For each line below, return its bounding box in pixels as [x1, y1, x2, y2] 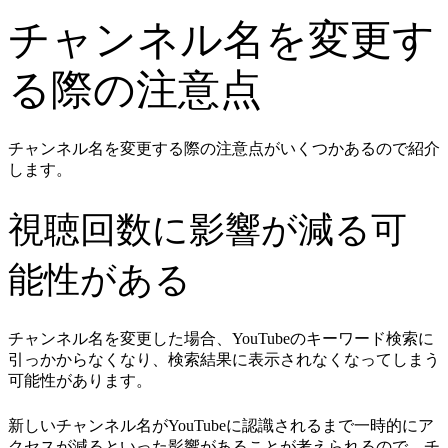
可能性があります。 [8, 372, 152, 390]
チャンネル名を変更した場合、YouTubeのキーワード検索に [8, 330, 434, 348]
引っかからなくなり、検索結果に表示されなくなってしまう [8, 351, 440, 369]
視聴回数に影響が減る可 [8, 210, 407, 251]
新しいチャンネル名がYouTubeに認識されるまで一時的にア [8, 417, 434, 435]
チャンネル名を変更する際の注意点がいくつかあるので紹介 [8, 140, 440, 158]
